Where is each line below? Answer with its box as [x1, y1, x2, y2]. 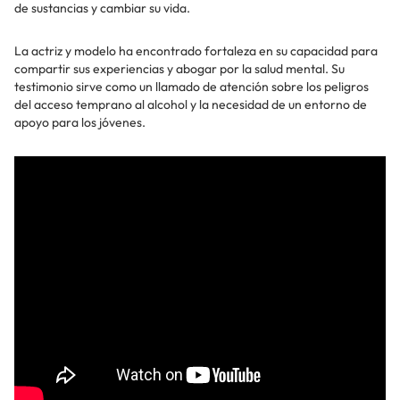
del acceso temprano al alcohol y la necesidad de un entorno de [14, 96, 367, 112]
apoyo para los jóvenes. [14, 114, 146, 130]
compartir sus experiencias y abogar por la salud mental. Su [14, 61, 345, 77]
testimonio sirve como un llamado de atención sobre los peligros [14, 79, 369, 95]
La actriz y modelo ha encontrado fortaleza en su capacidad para [14, 43, 378, 59]
